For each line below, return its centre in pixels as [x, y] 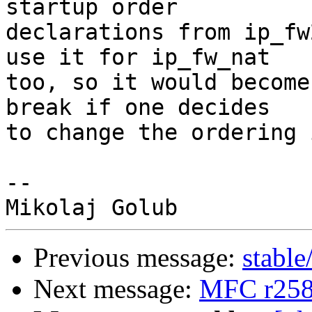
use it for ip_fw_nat [138, 57]
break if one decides [138, 108]
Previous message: [138, 258]
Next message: [116, 289]
